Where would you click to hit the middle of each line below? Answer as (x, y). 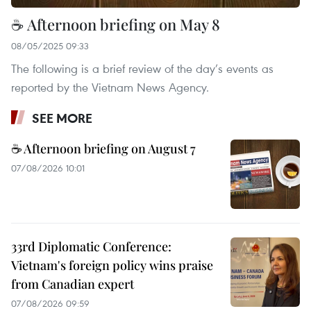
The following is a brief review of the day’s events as (142, 68)
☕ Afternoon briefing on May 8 (116, 24)
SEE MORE (62, 118)
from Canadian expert (73, 284)
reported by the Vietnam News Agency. (110, 87)
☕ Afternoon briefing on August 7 (103, 148)
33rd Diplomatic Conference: (91, 246)
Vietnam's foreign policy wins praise (112, 265)
